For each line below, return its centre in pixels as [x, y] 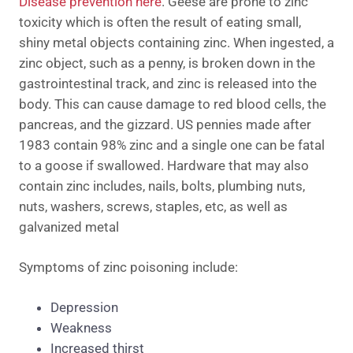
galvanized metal [69, 227]
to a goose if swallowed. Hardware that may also [164, 165]
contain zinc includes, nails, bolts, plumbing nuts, [162, 186]
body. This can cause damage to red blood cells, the [173, 104]
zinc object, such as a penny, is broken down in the [167, 63]
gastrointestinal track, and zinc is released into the [168, 83]
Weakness [81, 327]
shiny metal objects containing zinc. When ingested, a [176, 42]
